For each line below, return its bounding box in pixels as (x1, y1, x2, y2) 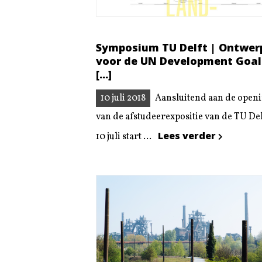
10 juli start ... (96, 130, 153, 144)
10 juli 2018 (101, 92, 146, 105)
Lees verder (158, 129, 218, 143)
